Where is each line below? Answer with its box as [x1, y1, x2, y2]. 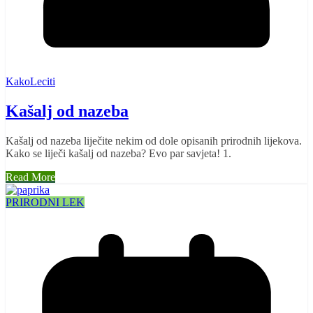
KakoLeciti [6, 75, 55, 88]
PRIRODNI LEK [6, 196, 85, 209]
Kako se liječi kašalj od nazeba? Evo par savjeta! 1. [6, 147, 231, 160]
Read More [6, 171, 55, 184]
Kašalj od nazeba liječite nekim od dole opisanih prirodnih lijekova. [6, 135, 302, 147]
